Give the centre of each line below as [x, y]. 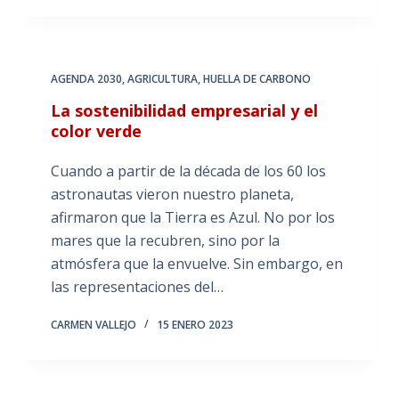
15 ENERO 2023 [195, 325]
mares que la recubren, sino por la [165, 240]
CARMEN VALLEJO [93, 325]
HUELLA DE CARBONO [256, 79]
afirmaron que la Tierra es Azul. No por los [192, 217]
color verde [96, 131]
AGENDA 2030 [86, 79]
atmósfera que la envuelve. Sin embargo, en [196, 264]
